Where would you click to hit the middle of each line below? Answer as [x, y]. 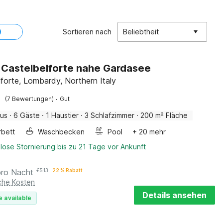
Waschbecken [61, 132]
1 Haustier [62, 115]
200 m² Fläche [164, 115]
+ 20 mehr [149, 132]
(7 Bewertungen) [30, 99]
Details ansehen [174, 195]
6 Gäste [27, 115]
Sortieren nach [87, 32]
